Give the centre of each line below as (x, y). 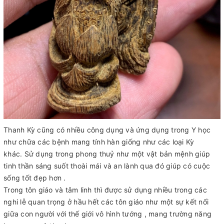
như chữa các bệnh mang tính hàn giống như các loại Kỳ (99, 142)
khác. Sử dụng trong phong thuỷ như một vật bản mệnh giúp (107, 154)
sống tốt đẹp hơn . (35, 178)
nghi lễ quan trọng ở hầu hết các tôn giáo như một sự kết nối (106, 202)
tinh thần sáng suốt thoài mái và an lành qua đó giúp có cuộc (107, 166)
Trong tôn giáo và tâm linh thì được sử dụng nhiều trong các (105, 190)
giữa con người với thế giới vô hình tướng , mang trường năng (107, 214)
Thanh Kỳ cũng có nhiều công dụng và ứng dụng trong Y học (107, 130)
